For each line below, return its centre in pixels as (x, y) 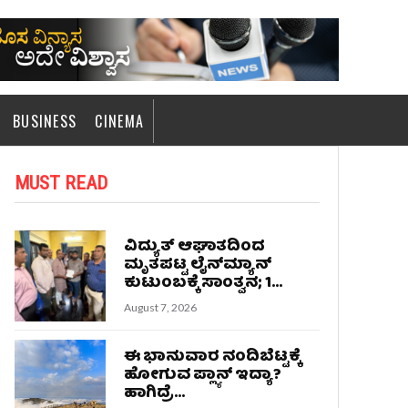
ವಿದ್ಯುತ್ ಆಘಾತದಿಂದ (195, 247)
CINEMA (120, 121)
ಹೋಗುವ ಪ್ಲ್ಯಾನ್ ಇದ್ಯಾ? (203, 375)
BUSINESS (45, 121)
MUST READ (61, 183)
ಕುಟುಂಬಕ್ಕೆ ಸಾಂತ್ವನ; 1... (204, 283)
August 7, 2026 (161, 307)
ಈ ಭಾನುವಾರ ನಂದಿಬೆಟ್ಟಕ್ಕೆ (213, 357)
